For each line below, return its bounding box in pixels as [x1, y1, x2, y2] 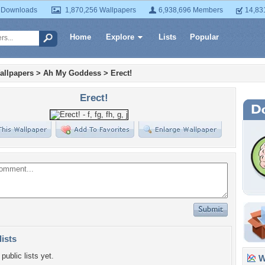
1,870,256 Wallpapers [65, 6, 136, 14]
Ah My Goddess [43, 69, 101, 77]
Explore [106, 33, 134, 41]
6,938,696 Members [159, 6, 223, 14]
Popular [190, 33, 219, 41]
